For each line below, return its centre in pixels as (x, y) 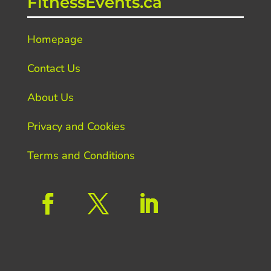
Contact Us (54, 68)
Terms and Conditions (81, 155)
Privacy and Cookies (76, 126)
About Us (50, 97)
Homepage (55, 39)
